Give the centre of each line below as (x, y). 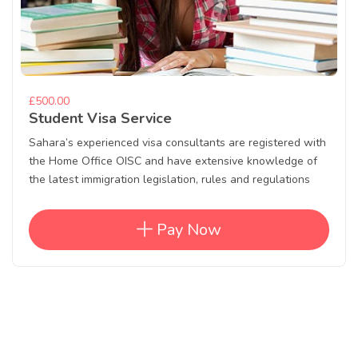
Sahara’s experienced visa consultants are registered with (177, 143)
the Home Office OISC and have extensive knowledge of (173, 161)
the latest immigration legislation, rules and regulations (169, 180)
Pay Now (187, 230)
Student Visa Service (100, 119)
